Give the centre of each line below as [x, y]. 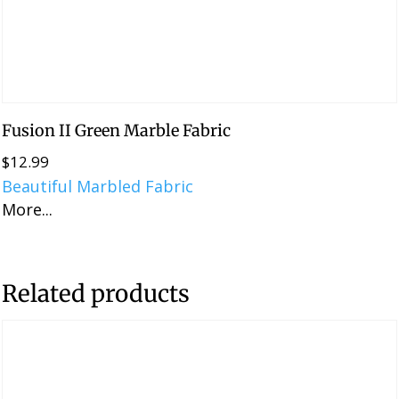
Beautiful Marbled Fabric [98, 187]
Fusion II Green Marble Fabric [117, 131]
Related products [96, 294]
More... [28, 210]
